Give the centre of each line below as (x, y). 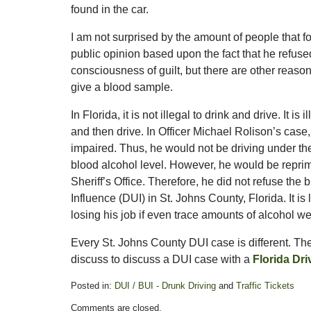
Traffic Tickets (265, 286)
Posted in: (91, 286)
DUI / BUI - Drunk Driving (165, 286)
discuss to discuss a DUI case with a (162, 259)
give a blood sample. (122, 87)
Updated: (88, 298)
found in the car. (110, 9)
